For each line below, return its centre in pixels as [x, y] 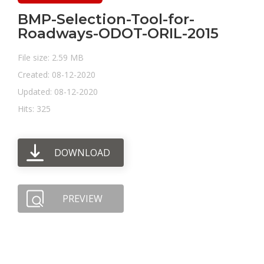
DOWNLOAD [82, 152]
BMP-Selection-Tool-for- [106, 19]
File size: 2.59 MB [51, 57]
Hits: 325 [34, 109]
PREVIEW [82, 198]
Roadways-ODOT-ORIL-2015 [118, 33]
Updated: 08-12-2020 [58, 92]
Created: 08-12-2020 [57, 75]
